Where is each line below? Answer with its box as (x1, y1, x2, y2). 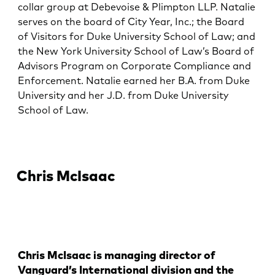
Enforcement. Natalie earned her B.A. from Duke (18, 74, 250, 87)
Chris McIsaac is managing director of (18, 248, 216, 263)
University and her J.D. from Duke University (18, 88, 229, 101)
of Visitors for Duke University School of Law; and (18, 29, 256, 42)
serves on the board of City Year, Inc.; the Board (18, 15, 245, 28)
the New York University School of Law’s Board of (18, 44, 255, 57)
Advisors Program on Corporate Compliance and (18, 59, 252, 72)
